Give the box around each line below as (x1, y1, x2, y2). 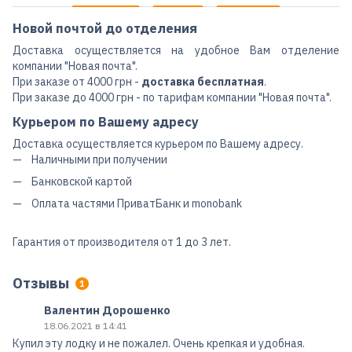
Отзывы (13, 273, 69, 292)
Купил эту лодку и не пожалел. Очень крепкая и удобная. (13, 335, 305, 350)
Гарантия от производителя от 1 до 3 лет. (13, 234, 231, 249)
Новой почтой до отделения (13, 19, 197, 37)
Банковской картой (31, 174, 132, 189)
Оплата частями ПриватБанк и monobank (31, 196, 242, 211)
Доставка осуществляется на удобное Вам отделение (13, 42, 339, 57)
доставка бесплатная (141, 74, 264, 89)
